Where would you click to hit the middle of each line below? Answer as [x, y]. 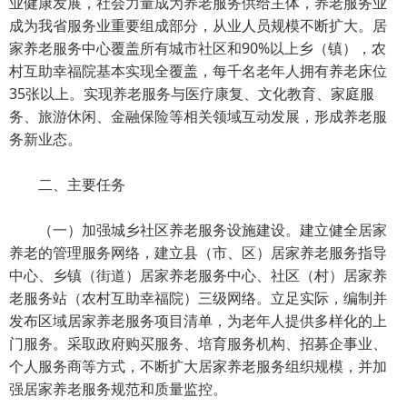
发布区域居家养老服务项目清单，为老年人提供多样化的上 [198, 321]
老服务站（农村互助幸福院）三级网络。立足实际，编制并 [198, 298]
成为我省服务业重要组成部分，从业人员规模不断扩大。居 [198, 25]
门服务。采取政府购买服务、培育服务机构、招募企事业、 [198, 343]
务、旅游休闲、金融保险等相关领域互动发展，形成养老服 [198, 116]
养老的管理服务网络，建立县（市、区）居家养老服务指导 [198, 253]
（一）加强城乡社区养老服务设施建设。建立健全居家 [198, 230]
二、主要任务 [67, 184]
